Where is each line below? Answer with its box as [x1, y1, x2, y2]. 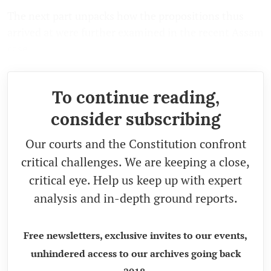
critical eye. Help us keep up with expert [29, 171, 242, 188]
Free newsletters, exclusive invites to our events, [24, 228, 247, 242]
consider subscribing [50, 108, 221, 130]
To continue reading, [51, 86, 220, 108]
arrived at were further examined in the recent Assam [7, 24, 264, 39]
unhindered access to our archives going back [30, 246, 241, 260]
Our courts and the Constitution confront [25, 135, 246, 152]
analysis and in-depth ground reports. [33, 189, 238, 206]
